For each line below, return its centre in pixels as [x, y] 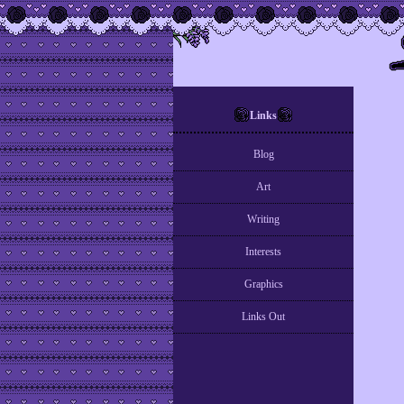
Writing [263, 220]
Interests [263, 252]
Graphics [263, 285]
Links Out [263, 317]
